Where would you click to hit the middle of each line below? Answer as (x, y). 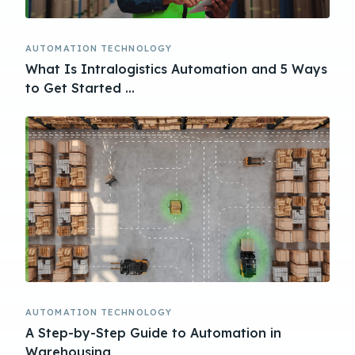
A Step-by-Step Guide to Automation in (153, 332)
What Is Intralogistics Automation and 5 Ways (176, 69)
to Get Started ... (80, 88)
